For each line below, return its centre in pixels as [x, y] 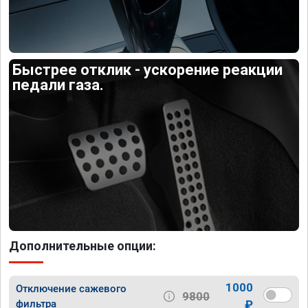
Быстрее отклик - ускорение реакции [148, 69]
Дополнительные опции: [82, 246]
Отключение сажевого [71, 289]
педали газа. [58, 85]
